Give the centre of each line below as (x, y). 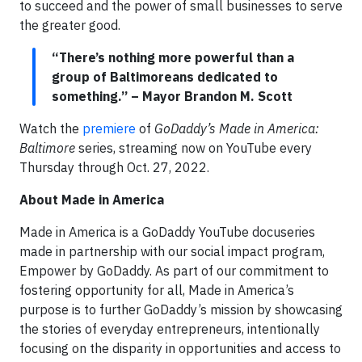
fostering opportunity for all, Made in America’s (157, 290)
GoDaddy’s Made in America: (237, 128)
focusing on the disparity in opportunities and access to (180, 348)
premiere (109, 128)
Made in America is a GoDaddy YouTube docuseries (167, 232)
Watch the (51, 128)
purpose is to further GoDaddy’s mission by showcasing (181, 309)
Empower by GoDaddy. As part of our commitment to (174, 271)
